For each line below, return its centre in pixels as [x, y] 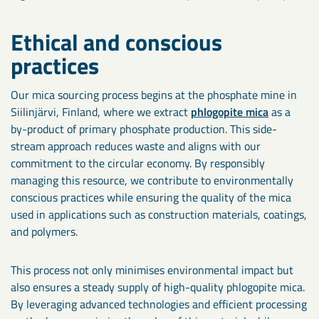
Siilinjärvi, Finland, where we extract [101, 112]
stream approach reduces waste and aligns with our [136, 146]
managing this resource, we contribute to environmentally [152, 180]
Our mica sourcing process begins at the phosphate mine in [154, 95]
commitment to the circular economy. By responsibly [138, 163]
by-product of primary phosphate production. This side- [144, 129]
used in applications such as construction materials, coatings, [159, 214]
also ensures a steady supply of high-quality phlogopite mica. [158, 287]
